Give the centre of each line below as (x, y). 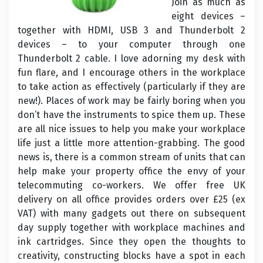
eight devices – (208, 16)
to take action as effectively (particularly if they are (131, 87)
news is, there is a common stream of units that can (131, 157)
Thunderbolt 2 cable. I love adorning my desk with (131, 58)
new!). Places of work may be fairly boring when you (131, 101)
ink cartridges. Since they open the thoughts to (131, 242)
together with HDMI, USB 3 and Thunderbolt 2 (131, 30)
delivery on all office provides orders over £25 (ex (131, 199)
